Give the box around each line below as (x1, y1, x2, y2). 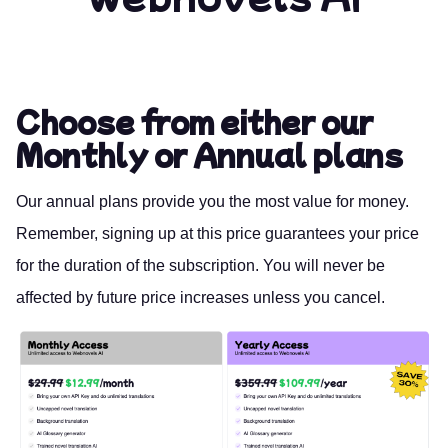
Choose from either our (16, 100, 373, 141)
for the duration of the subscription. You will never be (16, 256, 385, 274)
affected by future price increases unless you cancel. (16, 288, 385, 306)
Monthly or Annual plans (16, 133, 403, 174)
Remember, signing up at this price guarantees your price (16, 224, 419, 242)
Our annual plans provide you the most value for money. (16, 192, 409, 210)
